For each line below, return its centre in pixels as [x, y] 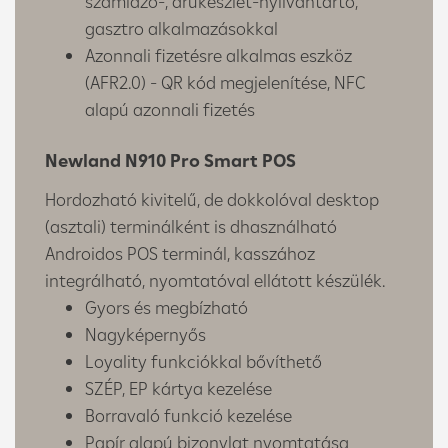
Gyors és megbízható [166, 307]
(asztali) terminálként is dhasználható [191, 226]
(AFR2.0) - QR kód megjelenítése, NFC [225, 82]
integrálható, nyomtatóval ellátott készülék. [215, 280]
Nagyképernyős [145, 334]
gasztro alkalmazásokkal [181, 28]
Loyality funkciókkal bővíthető [203, 361]
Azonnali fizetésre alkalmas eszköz [218, 55]
